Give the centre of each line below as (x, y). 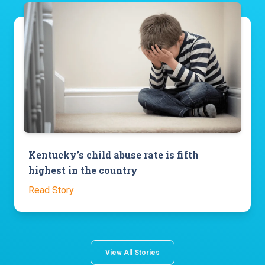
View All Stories (132, 252)
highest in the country (83, 170)
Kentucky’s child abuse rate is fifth (114, 154)
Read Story (51, 190)
